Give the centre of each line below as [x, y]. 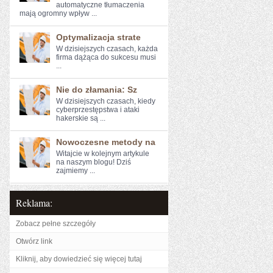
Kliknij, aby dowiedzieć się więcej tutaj [79, 259]
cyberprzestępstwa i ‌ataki [98, 110]
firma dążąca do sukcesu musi [106, 57]
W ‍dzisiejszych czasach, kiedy [106, 101]
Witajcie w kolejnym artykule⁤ [103, 154]
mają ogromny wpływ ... [58, 13]
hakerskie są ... [81, 118]
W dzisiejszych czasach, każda [107, 49]
